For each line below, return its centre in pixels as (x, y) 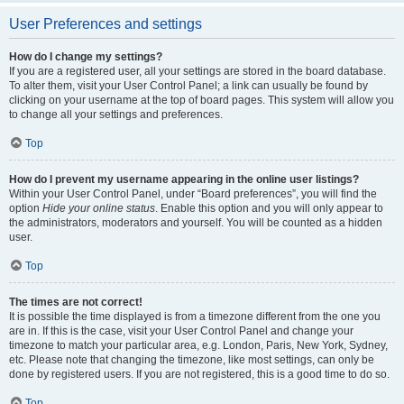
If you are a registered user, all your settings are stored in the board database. (197, 71)
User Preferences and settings (106, 24)
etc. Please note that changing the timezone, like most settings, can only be (192, 360)
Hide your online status (99, 208)
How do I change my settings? (86, 57)
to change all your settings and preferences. (116, 115)
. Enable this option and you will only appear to (269, 208)
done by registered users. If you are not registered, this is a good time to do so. (199, 374)
